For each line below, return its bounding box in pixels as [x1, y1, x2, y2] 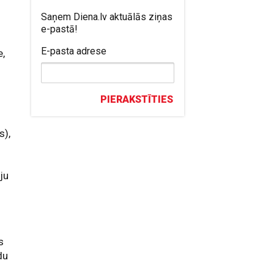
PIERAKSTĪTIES [100, 94, 174, 105]
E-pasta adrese [41, 45, 107, 57]
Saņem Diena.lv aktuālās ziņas [41, 11, 173, 23]
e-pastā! [41, 23, 78, 35]
